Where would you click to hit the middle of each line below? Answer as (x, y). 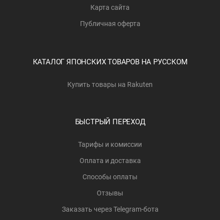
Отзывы (110, 193)
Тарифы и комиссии (110, 145)
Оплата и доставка (110, 161)
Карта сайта (110, 8)
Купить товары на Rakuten (110, 85)
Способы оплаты (110, 177)
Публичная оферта (110, 24)
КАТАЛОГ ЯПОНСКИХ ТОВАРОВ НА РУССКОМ (110, 62)
